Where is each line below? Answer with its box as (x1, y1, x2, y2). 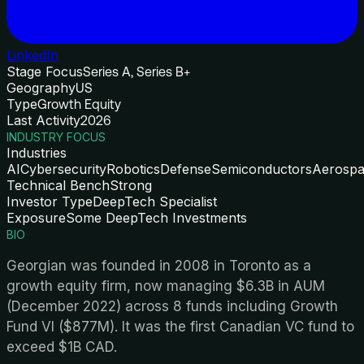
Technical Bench (6, 176, 110, 193)
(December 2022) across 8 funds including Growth (6, 297, 338, 314)
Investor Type (6, 193, 93, 210)
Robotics (106, 160, 160, 177)
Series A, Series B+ (83, 63, 190, 80)
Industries (6, 144, 67, 161)
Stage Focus (6, 63, 83, 80)
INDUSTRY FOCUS (6, 129, 106, 144)
